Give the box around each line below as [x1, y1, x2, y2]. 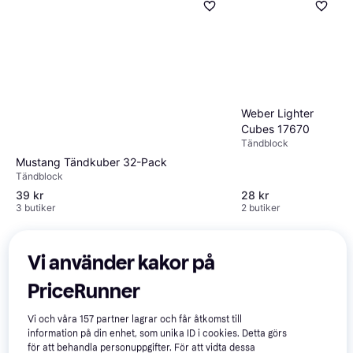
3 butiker [16, 202, 55, 214]
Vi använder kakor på [28, 250, 216, 275]
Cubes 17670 [241, 121, 310, 136]
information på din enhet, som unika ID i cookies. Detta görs [28, 327, 288, 339]
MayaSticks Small [241, 335, 332, 349]
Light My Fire [241, 319, 308, 333]
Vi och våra [28, 313, 80, 325]
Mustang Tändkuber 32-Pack [16, 155, 167, 169]
